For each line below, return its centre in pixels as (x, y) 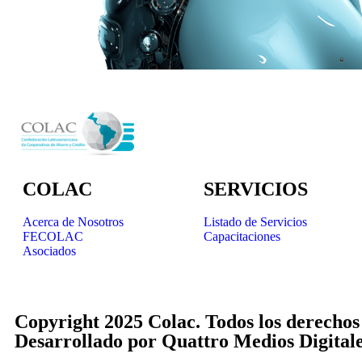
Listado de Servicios (255, 222)
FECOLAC (53, 237)
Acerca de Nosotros (73, 222)
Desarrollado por (88, 341)
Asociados (49, 251)
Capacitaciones (242, 237)
